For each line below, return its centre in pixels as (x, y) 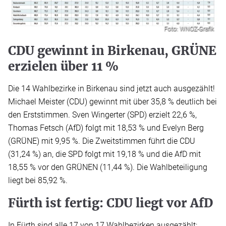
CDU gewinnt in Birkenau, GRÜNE (112, 51)
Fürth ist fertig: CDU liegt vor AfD (110, 203)
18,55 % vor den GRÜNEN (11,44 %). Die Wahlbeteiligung (108, 167)
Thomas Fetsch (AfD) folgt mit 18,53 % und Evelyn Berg (106, 128)
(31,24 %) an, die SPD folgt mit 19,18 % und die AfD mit (104, 154)
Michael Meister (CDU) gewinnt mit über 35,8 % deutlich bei (112, 102)
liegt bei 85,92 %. (38, 181)
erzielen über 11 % (63, 67)
